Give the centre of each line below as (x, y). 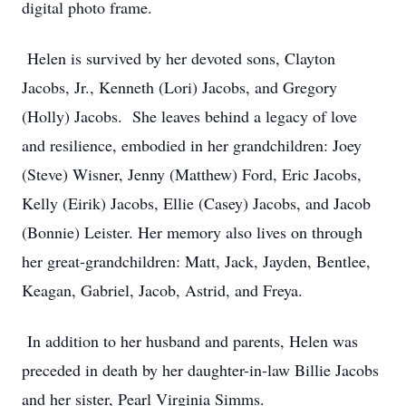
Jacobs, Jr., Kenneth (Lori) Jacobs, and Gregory (179, 87)
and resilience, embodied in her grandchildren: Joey (192, 145)
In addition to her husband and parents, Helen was (190, 341)
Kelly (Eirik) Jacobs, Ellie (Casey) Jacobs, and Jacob (196, 203)
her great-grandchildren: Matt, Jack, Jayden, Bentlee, (196, 261)
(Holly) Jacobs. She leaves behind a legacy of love (189, 116)
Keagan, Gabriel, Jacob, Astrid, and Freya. (162, 290)
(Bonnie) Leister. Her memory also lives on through (192, 232)
